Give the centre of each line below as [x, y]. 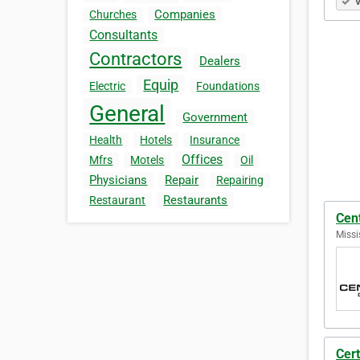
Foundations [228, 86]
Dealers [220, 61]
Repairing [240, 180]
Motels [147, 160]
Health [106, 140]
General [127, 114]
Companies [185, 15]
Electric [108, 86]
